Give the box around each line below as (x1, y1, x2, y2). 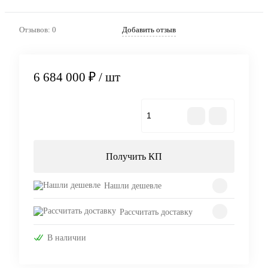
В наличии (47, 233, 86, 242)
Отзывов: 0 (19, 25, 56, 34)
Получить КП (106, 151, 162, 162)
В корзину (71, 111, 112, 121)
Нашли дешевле (104, 181, 162, 191)
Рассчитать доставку (120, 207, 193, 217)
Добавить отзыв (122, 25, 176, 34)
